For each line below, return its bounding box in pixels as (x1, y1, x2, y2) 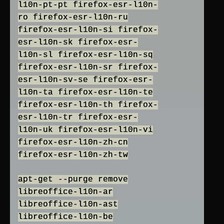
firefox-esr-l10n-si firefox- (18, 25, 158, 35)
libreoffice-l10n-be (18, 212, 113, 222)
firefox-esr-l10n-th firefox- (18, 100, 158, 110)
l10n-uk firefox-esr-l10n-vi (18, 125, 153, 135)
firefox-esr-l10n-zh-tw (18, 150, 128, 160)
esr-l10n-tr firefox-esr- (18, 113, 138, 122)
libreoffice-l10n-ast (18, 200, 118, 209)
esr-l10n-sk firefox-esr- (18, 38, 138, 47)
